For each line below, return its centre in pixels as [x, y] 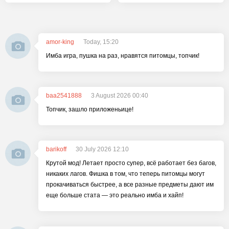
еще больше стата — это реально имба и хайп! [115, 195]
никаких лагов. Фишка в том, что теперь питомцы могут [125, 174]
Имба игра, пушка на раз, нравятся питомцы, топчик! [123, 56]
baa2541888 [64, 96]
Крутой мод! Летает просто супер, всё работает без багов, [131, 163]
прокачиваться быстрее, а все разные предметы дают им [130, 185]
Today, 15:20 [101, 42]
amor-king [60, 42]
